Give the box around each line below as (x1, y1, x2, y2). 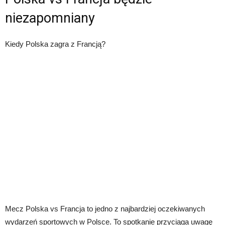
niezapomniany (5, 10, 95, 27)
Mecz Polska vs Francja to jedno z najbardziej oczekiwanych (5, 204, 205, 213)
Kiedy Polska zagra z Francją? (5, 40, 105, 49)
